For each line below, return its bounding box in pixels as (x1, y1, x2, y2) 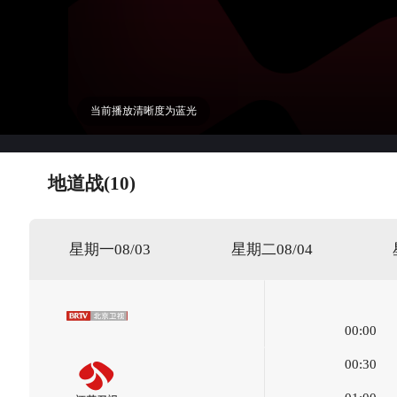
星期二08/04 (230, 240, 313, 258)
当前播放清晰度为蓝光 (90, 105, 197, 117)
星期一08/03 (69, 240, 152, 258)
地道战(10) (48, 173, 136, 194)
